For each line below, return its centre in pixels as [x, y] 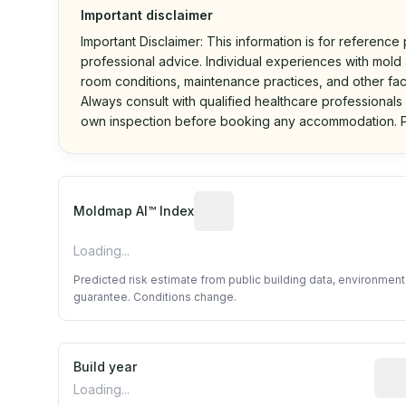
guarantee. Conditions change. [155, 297]
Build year [105, 367]
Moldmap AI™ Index [134, 211]
